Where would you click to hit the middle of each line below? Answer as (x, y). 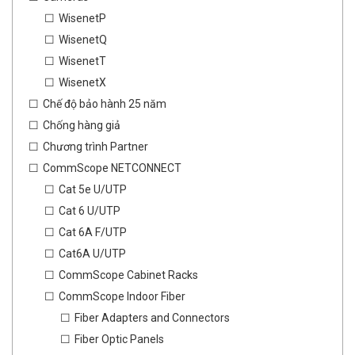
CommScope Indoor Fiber (122, 297)
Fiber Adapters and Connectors (152, 318)
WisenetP (82, 19)
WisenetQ (83, 40)
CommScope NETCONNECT (112, 168)
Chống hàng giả (82, 126)
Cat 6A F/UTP (93, 233)
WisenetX (82, 83)
